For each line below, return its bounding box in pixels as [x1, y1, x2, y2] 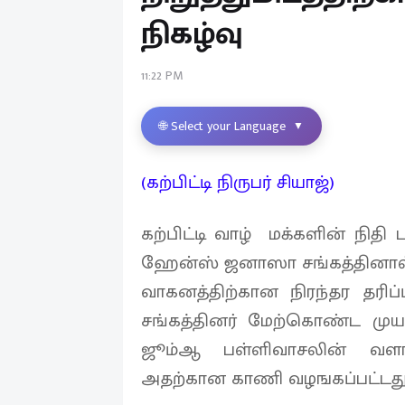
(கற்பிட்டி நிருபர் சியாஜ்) [140, 166, 334, 198]
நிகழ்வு [140, 8, 243, 60]
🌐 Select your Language [158, 115, 286, 137]
